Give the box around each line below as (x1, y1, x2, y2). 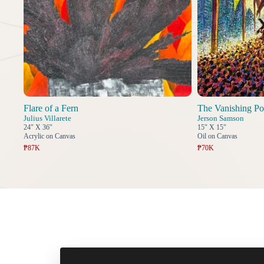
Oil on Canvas (197, 132, 237, 141)
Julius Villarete (24, 114, 71, 123)
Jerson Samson (197, 114, 244, 123)
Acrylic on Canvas (24, 132, 75, 141)
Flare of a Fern (24, 103, 78, 114)
